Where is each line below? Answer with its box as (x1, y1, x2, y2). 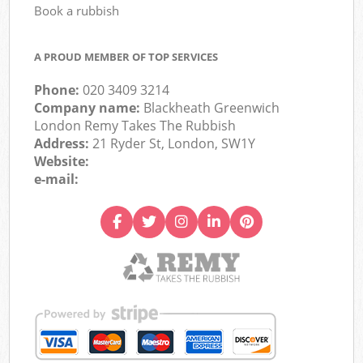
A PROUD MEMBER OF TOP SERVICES (34, 49, 219, 65)
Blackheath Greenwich (143, 99, 280, 117)
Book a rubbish (34, 2, 120, 19)
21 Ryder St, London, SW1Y (92, 135, 256, 153)
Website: (34, 152, 90, 171)
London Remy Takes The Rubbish (34, 117, 237, 135)
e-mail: (34, 170, 79, 189)
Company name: (34, 99, 144, 117)
